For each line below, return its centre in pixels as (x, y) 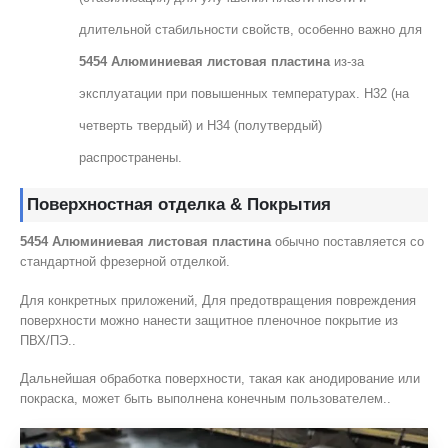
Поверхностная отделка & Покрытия (179, 205)
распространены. (131, 157)
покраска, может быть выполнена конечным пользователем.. (205, 399)
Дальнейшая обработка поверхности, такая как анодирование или (220, 379)
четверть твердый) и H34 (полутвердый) (201, 125)
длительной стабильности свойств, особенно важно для (251, 29)
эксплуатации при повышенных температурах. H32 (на (244, 93)
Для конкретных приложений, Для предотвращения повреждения (218, 300)
